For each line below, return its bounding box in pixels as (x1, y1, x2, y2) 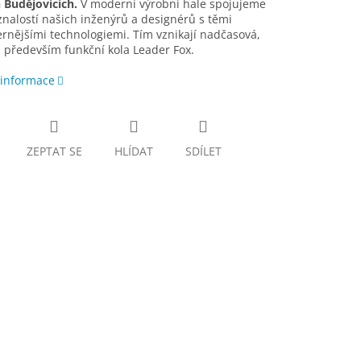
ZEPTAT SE (26, 143, 82, 160)
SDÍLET (185, 143, 222, 160)
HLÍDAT (114, 143, 153, 160)
